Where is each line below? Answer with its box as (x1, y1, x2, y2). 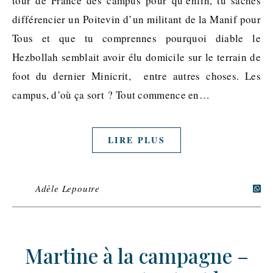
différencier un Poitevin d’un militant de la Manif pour (12, 12, 261, 26)
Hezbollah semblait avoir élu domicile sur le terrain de (12, 50, 261, 64)
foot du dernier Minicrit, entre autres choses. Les (12, 69, 261, 83)
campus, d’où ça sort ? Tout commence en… (12, 88, 210, 102)
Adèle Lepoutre (35, 182, 101, 194)
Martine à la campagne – (24, 242, 249, 269)
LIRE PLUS (108, 133, 165, 146)
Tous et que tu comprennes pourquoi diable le (12, 31, 261, 45)
